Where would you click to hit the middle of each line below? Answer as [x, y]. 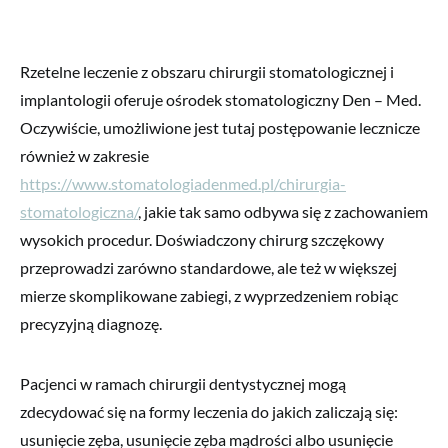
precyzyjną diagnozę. [91, 323]
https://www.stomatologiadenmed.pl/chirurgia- [183, 183]
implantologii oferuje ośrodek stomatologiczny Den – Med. [220, 99]
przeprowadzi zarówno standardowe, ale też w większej [208, 267]
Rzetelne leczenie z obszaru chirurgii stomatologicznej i [207, 71]
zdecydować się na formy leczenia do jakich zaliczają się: [209, 411]
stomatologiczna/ [79, 211]
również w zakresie [84, 155]
